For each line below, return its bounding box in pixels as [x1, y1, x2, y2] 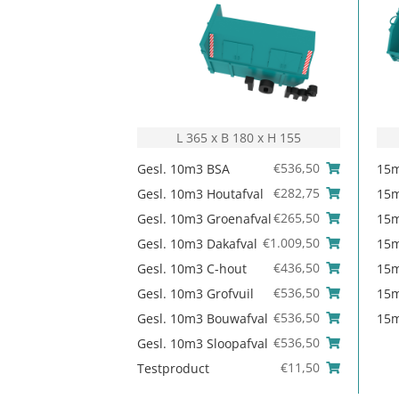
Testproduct [137, 360, 210, 378]
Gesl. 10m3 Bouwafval [137, 310, 269, 328]
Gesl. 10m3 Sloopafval [137, 335, 269, 353]
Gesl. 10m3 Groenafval [137, 210, 273, 228]
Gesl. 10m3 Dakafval [137, 235, 258, 253]
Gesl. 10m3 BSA [137, 160, 231, 178]
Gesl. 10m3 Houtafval [137, 185, 265, 203]
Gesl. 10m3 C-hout [137, 260, 248, 278]
